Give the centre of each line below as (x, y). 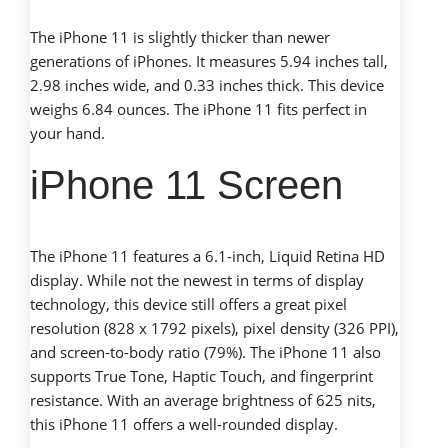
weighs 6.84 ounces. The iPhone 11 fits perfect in (198, 109)
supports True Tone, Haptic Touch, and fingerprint (201, 376)
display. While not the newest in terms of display (197, 280)
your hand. (67, 133)
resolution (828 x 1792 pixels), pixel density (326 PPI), (214, 328)
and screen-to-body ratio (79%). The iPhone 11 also (205, 352)
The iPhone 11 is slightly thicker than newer (180, 37)
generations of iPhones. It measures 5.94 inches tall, (209, 61)
